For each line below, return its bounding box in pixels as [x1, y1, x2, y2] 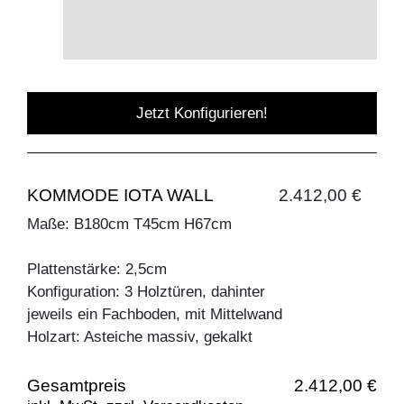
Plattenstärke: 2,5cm [27, 261, 167, 279]
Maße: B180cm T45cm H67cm [27, 216, 232, 234]
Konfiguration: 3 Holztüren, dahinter [27, 283, 265, 301]
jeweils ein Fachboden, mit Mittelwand [27, 306, 282, 324]
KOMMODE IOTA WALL [27, 186, 214, 206]
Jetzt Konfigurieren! [136, 105, 268, 123]
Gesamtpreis [27, 376, 126, 396]
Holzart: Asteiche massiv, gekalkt [27, 328, 252, 346]
